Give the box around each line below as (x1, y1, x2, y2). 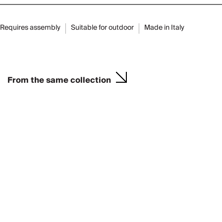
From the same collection (7, 73, 111, 88)
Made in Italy (144, 22, 184, 34)
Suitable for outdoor (71, 22, 134, 34)
